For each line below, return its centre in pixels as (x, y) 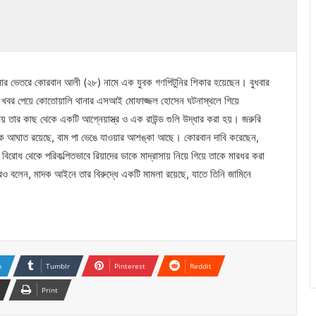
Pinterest (130, 266)
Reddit (201, 266)
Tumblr (58, 266)
